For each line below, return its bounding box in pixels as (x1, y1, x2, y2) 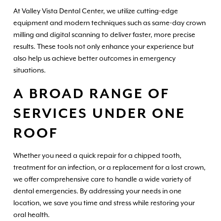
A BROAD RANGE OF (13, 86, 169, 102)
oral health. (13, 210, 50, 219)
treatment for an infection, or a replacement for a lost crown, (13, 163, 206, 171)
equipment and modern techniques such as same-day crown (13, 18, 206, 27)
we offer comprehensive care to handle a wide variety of (13, 175, 191, 183)
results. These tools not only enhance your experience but (13, 42, 194, 50)
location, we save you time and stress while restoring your (13, 198, 195, 207)
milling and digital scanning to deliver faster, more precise (13, 30, 195, 38)
